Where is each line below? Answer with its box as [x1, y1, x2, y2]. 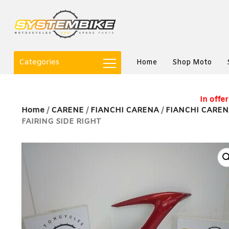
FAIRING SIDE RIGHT [21, 117, 101, 127]
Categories [19, 57, 59, 67]
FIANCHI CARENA [90, 105, 159, 116]
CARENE [51, 105, 84, 116]
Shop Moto [172, 58, 212, 67]
